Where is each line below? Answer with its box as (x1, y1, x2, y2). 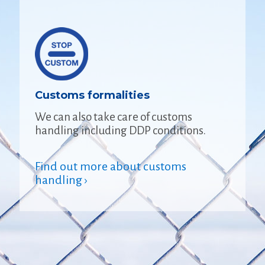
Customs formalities (34, 88, 150, 102)
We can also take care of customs (34, 110, 192, 123)
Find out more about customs (34, 159, 186, 173)
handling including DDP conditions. (34, 124, 206, 137)
